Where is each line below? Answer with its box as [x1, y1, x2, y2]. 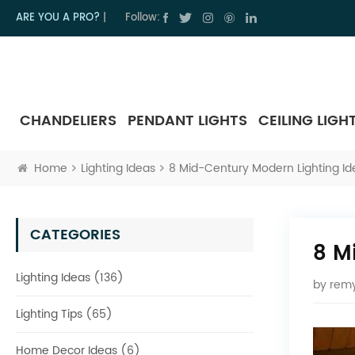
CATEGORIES [30, 223, 120, 246]
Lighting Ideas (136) [16, 268, 124, 287]
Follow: [125, 10, 160, 26]
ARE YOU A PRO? [16, 10, 100, 26]
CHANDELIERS [20, 109, 116, 132]
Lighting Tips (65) [16, 304, 113, 323]
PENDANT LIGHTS [128, 109, 247, 132]
